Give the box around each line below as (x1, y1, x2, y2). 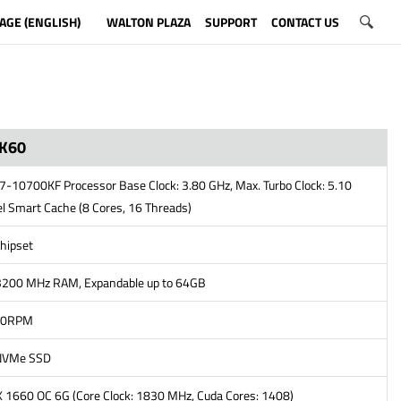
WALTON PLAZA (106, 12, 191, 31)
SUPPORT (204, 12, 257, 31)
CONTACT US (270, 12, 339, 31)
